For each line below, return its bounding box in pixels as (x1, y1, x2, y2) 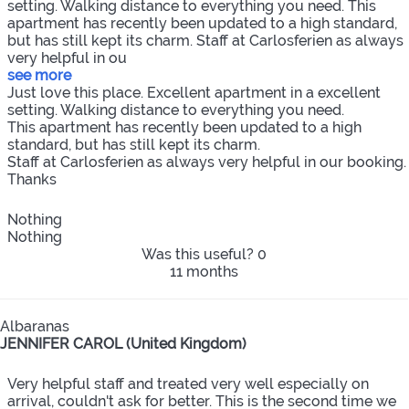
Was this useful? (142, 246, 257, 264)
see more (7, 67, 71, 85)
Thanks (7, 171, 57, 189)
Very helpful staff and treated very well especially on (7, 375, 369, 393)
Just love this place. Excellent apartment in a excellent (7, 84, 381, 102)
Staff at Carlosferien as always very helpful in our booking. (7, 153, 406, 172)
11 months (170, 263, 238, 281)
